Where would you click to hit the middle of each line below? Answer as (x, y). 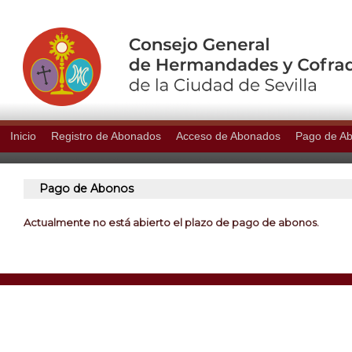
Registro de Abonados (106, 136)
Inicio (23, 136)
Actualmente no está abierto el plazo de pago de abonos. (171, 222)
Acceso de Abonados (228, 136)
